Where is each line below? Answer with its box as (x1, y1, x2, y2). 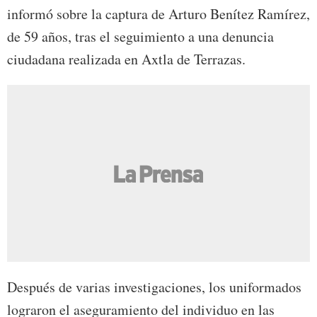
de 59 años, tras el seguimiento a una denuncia (7, 27, 274, 47)
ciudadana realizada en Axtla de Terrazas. (7, 50, 246, 69)
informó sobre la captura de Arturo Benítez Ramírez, (7, 4, 310, 24)
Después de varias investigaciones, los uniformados (7, 277, 301, 297)
